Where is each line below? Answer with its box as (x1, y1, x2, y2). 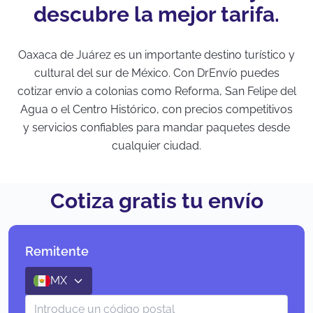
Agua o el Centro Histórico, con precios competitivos (20, 103, 293, 117)
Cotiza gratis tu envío (50, 189, 263, 214)
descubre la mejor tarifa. (34, 2, 279, 27)
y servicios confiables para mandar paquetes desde (23, 121, 290, 135)
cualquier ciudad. (112, 139, 201, 153)
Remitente (25, 244, 89, 259)
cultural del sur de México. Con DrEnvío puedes (34, 66, 279, 80)
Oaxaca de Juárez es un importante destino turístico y (18, 48, 295, 62)
